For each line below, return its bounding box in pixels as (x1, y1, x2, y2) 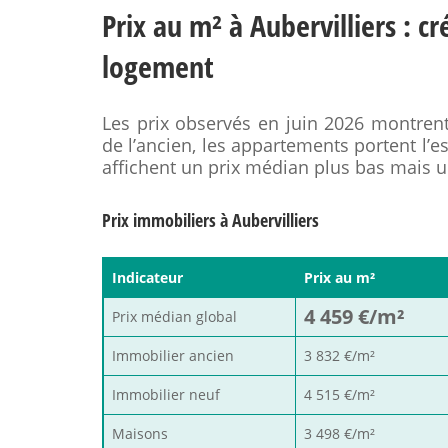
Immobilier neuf (112, 385, 220, 404)
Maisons (112, 424, 168, 443)
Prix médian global (112, 307, 237, 326)
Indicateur (112, 268, 183, 287)
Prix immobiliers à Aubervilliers (102, 208, 319, 232)
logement (102, 46, 214, 87)
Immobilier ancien (112, 346, 234, 365)
